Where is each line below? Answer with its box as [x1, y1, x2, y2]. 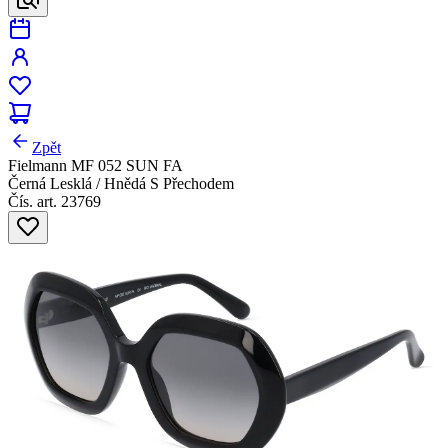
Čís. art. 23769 [8, 193, 101, 210]
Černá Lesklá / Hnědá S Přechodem [8, 175, 234, 192]
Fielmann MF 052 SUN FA [8, 157, 183, 174]
